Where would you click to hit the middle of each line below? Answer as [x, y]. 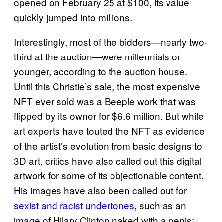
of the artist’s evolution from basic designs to [108, 145]
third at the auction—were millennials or [97, 56]
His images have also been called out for [100, 190]
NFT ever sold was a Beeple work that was [105, 101]
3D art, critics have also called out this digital [108, 160]
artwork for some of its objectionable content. [109, 175]
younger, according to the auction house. [101, 71]
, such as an [160, 205]
